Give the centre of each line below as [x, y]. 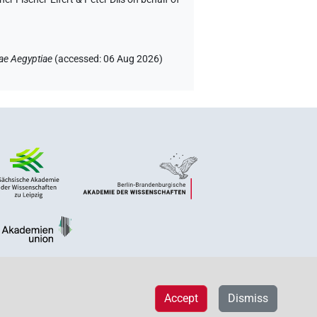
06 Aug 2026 [132, 59]
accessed [79, 59]
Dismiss [248, 298]
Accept [181, 298]
